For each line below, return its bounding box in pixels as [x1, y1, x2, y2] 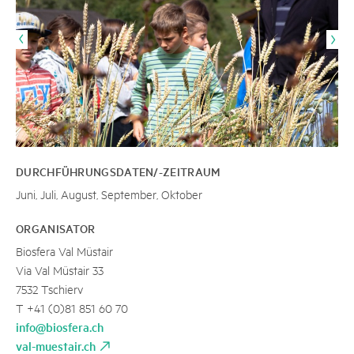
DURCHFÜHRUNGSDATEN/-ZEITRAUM [16, 163, 221, 179]
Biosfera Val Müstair [16, 243, 113, 258]
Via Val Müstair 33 [16, 262, 104, 277]
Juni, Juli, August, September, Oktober [16, 186, 202, 201]
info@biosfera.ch [16, 318, 104, 335]
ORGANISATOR [16, 220, 96, 236]
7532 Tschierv [16, 281, 83, 296]
